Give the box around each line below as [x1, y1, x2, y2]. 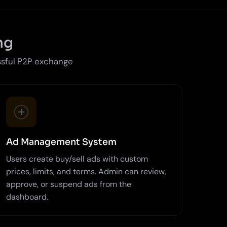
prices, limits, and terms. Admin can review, [6, 166, 166, 177]
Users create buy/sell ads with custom [6, 153, 148, 164]
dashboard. [6, 191, 48, 202]
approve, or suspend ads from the [6, 178, 131, 190]
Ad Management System [6, 136, 117, 147]
